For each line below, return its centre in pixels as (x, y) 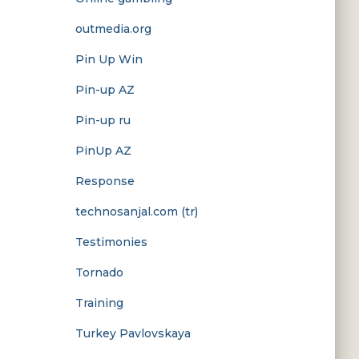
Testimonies (111, 242)
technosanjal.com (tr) (136, 212)
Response (105, 181)
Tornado (99, 272)
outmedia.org (113, 29)
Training (99, 303)
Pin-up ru (103, 120)
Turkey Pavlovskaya (133, 333)
